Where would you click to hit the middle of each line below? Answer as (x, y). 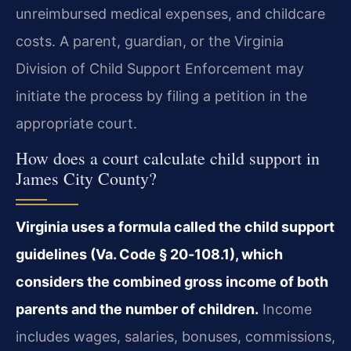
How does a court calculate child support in (168, 157)
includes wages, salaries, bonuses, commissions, (175, 336)
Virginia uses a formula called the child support (175, 226)
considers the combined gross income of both (172, 281)
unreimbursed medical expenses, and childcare (170, 13)
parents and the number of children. (137, 309)
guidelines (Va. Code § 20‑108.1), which (149, 254)
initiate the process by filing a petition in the (161, 96)
